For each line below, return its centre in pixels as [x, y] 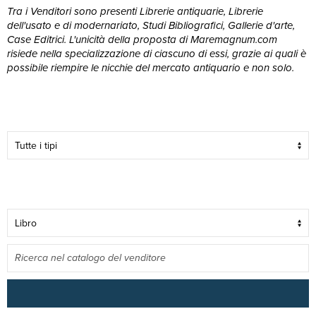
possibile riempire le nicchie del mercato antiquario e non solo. [151, 68]
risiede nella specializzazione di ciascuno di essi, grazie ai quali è [157, 54]
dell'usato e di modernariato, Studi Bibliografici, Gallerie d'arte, [151, 25]
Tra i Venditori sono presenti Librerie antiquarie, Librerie [135, 11]
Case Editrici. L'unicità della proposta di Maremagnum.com [142, 39]
